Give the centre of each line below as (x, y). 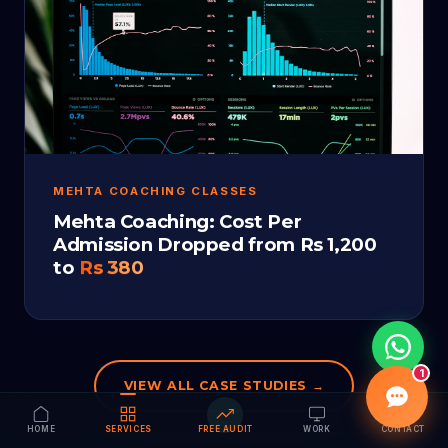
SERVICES (128, 429)
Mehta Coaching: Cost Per (177, 222)
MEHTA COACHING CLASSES (155, 190)
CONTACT (403, 429)
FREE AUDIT (225, 429)
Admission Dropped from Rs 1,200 (215, 245)
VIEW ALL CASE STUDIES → (224, 386)
